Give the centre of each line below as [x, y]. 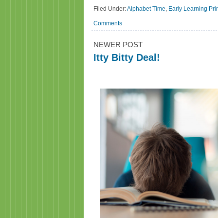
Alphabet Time [146, 9]
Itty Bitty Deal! [127, 57]
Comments [108, 23]
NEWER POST [118, 45]
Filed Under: [110, 9]
